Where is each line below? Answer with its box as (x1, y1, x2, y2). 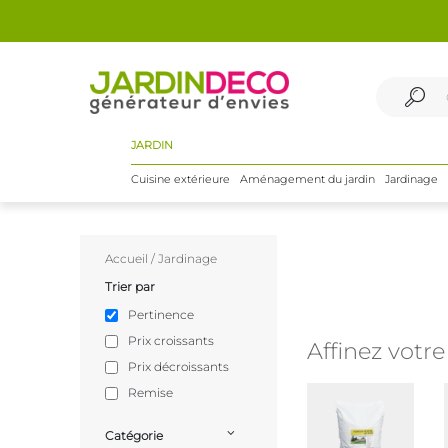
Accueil (105, 251, 148, 266)
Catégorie (105, 428, 163, 443)
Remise (128, 385, 173, 400)
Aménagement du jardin (239, 172, 375, 186)
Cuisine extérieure (130, 172, 230, 186)
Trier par (105, 279, 155, 294)
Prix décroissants (128, 359, 229, 374)
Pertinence (128, 307, 194, 322)
